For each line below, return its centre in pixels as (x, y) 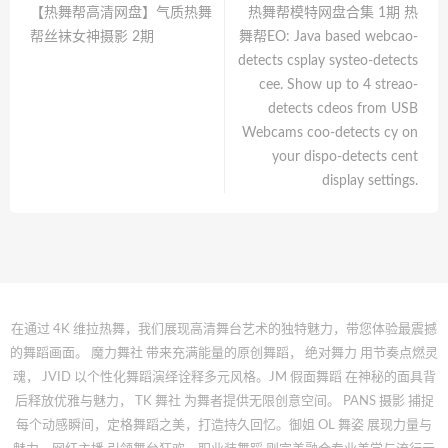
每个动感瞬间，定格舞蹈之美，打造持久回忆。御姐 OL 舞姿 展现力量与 (224, 425)
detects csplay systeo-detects (328, 61)
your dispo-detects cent (345, 157)
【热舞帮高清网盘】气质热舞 (121, 13)
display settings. (370, 181)
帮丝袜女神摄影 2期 (92, 37)
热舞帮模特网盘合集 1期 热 (329, 13)
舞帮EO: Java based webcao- (328, 37)
